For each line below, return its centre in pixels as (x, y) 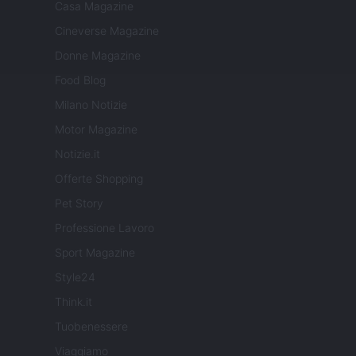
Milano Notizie (91, 105)
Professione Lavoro (104, 228)
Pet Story (79, 203)
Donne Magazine (98, 56)
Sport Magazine (95, 253)
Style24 (75, 277)
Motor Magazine (96, 130)
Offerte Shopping (99, 179)
